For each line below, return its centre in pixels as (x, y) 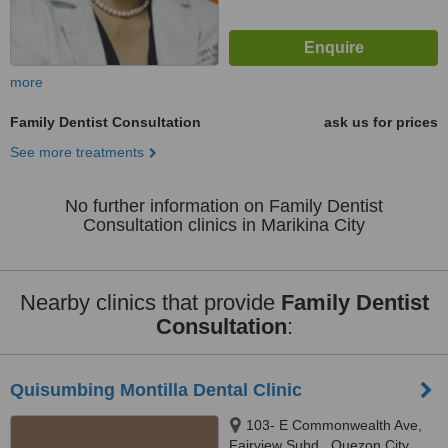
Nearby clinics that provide (150, 302)
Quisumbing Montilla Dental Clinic (156, 390)
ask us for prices (381, 122)
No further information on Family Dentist (224, 206)
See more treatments (77, 152)
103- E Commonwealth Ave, (334, 425)
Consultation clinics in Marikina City (224, 225)
